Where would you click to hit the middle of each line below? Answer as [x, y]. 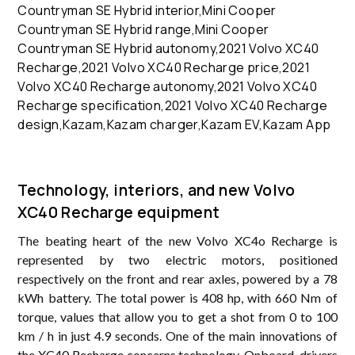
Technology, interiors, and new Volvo [157, 191]
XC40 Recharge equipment [119, 213]
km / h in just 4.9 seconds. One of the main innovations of [177, 336]
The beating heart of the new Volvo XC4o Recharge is [177, 241]
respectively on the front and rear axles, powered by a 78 [177, 279]
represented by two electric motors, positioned [177, 260]
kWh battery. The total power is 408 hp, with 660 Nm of [177, 298]
